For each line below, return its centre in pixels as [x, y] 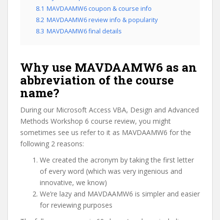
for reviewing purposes [76, 205]
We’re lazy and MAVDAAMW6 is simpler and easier [120, 194]
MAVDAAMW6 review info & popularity [102, 20]
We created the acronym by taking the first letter [117, 160]
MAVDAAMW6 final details [84, 31]
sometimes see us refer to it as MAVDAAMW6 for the [106, 132]
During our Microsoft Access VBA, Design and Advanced [110, 110]
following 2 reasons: [52, 144]
